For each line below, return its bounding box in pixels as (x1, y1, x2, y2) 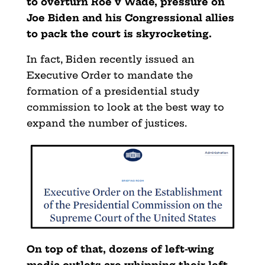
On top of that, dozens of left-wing (26, 243, 214, 256)
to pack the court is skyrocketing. (26, 27, 212, 40)
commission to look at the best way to (26, 101, 224, 113)
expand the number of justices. (26, 117, 187, 129)
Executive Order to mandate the (26, 69, 193, 81)
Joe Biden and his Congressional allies (26, 11, 234, 24)
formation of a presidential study (26, 85, 199, 97)
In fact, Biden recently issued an (26, 53, 195, 65)
